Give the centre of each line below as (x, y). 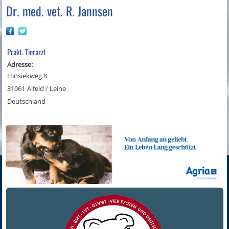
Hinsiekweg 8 (27, 76)
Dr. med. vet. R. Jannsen (60, 11)
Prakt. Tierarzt (27, 52)
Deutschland (27, 101)
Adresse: (20, 65)
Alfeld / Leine (47, 89)
